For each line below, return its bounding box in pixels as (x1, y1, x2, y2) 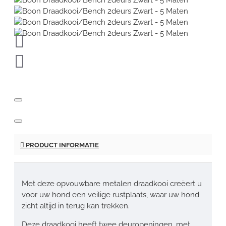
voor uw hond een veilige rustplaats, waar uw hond (22, 190, 199, 199)
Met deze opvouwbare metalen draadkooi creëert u (22, 179, 202, 188)
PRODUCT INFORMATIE (24, 141, 99, 149)
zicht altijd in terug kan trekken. (22, 201, 130, 210)
